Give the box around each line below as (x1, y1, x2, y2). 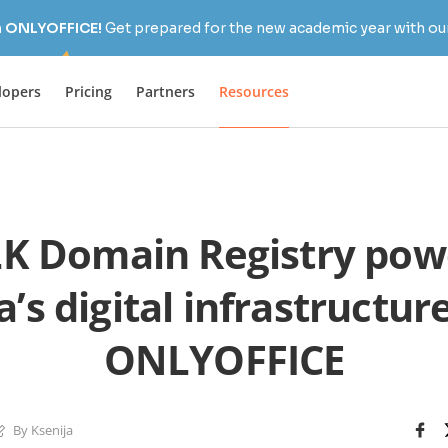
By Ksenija (13, 420, 73, 439)
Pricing (65, 81, 112, 101)
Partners (136, 81, 195, 101)
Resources (219, 81, 289, 101)
